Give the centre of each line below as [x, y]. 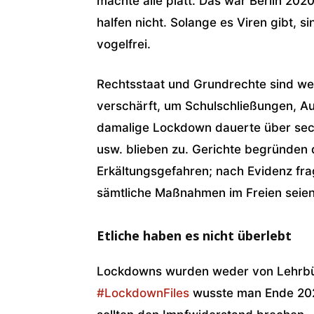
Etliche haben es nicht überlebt [194, 235]
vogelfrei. [124, 44]
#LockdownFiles [143, 293]
